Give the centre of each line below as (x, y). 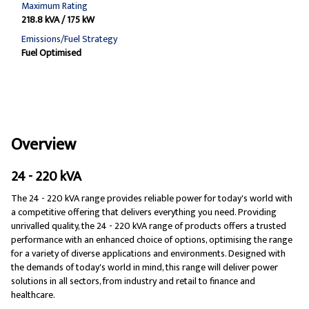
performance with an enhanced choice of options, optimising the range (152, 240)
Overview (43, 145)
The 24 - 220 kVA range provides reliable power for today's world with (152, 199)
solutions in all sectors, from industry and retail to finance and (133, 281)
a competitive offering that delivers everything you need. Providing (144, 212)
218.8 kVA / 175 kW (58, 20)
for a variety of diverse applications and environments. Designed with (148, 254)
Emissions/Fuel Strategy (69, 39)
